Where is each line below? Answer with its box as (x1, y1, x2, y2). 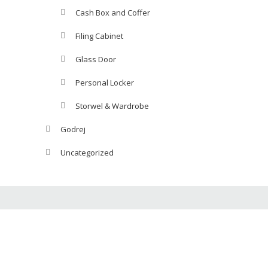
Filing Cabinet (75, 30, 123, 41)
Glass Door (75, 53, 116, 65)
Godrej (60, 123, 86, 135)
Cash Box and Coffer (75, 7, 150, 18)
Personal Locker (75, 77, 134, 88)
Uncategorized (60, 147, 114, 158)
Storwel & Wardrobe (75, 100, 149, 111)
